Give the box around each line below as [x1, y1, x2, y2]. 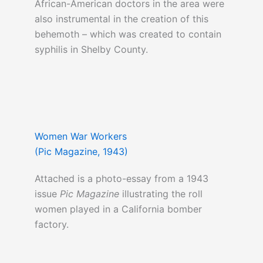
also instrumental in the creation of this [34, 13, 208, 25]
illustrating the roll [119, 188, 203, 200]
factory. [34, 218, 69, 231]
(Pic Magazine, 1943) [34, 146, 128, 158]
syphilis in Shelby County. [34, 43, 148, 56]
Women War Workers [34, 130, 127, 143]
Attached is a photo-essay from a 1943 [34, 173, 208, 185]
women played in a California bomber [34, 203, 202, 215]
